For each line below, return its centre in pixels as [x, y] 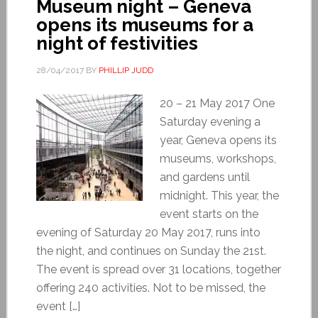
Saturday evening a [210, 121]
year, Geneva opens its [218, 140]
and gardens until [204, 177]
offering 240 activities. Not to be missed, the [150, 287]
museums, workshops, [218, 158]
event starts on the [209, 214]
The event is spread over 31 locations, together [158, 269]
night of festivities [117, 43]
